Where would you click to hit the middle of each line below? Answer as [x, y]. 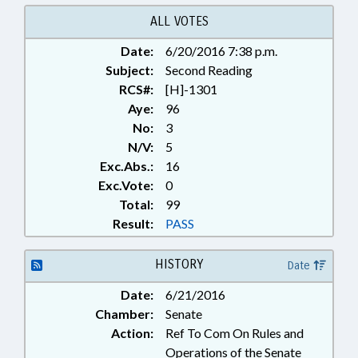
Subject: [129, 70]
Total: [136, 204]
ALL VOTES [179, 21]
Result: [133, 223]
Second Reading [209, 70]
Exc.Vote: [126, 185]
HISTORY [179, 264]
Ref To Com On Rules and [235, 333]
